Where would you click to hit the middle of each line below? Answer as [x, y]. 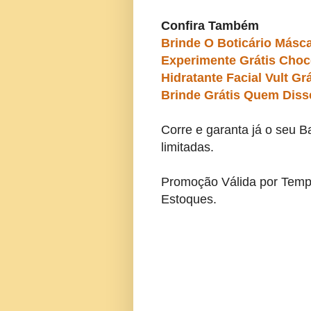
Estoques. [189, 200]
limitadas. [187, 148]
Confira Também [210, 26]
